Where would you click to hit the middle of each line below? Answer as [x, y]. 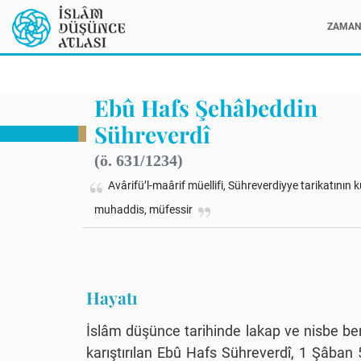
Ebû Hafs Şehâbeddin [206, 108]
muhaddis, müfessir [143, 210]
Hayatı [112, 298]
